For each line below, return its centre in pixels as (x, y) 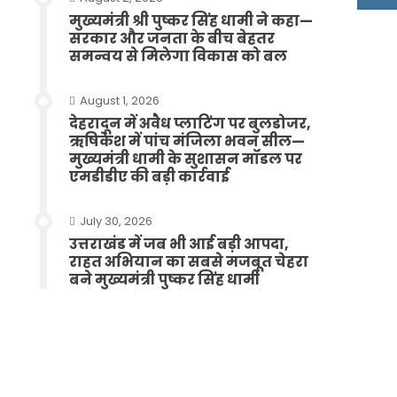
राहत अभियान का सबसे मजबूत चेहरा (189, 262)
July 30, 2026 (117, 221)
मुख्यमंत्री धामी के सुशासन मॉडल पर (186, 159)
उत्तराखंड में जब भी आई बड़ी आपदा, (179, 244)
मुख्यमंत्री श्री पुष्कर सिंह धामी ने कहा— (191, 21)
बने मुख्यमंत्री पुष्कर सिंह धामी (165, 280)
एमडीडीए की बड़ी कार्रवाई (150, 177)
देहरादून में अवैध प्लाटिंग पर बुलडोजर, (191, 124)
